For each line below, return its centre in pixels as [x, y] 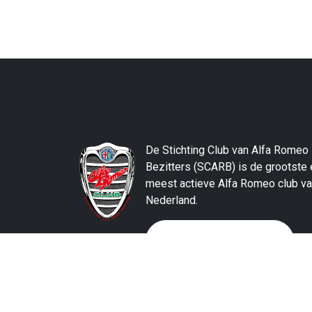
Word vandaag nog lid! [213, 240]
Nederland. [172, 200]
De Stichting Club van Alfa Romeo [227, 150]
